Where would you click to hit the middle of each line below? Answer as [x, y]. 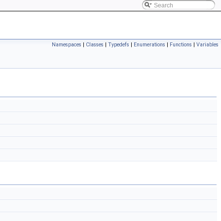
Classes [95, 45]
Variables [207, 45]
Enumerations [149, 45]
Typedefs [119, 45]
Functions [181, 45]
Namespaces [67, 45]
